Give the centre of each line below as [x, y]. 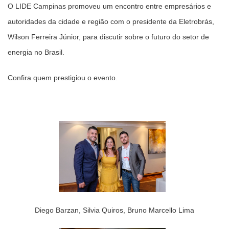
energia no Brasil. [36, 52]
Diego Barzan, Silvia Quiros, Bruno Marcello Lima [114, 210]
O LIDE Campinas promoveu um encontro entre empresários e [109, 6]
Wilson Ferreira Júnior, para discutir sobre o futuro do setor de [108, 37]
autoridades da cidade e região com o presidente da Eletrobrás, [111, 21]
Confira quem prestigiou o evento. [63, 77]
